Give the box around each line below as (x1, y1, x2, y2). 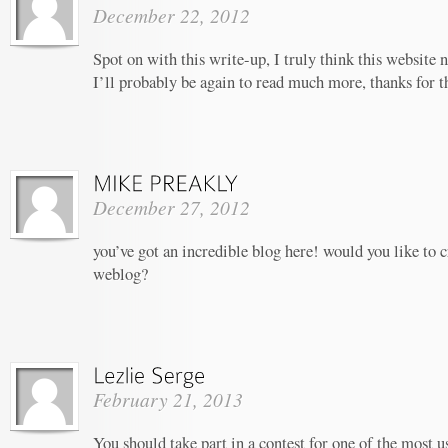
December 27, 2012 (93, 193, 250, 220)
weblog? (93, 261, 148, 285)
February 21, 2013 (93, 385, 243, 412)
